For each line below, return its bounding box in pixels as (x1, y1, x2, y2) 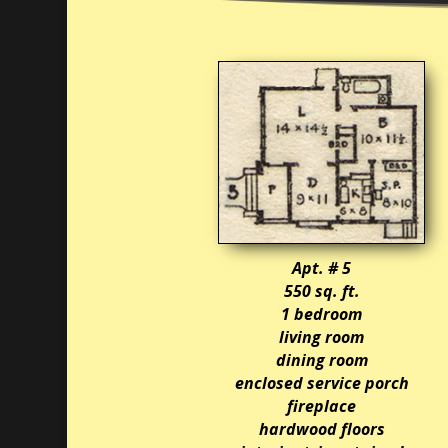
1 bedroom (281, 303, 363, 326)
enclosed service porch (234, 372, 409, 395)
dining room (275, 349, 368, 372)
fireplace (287, 395, 357, 418)
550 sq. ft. (283, 280, 360, 303)
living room (279, 326, 365, 349)
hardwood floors (258, 418, 385, 441)
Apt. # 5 (292, 257, 352, 280)
